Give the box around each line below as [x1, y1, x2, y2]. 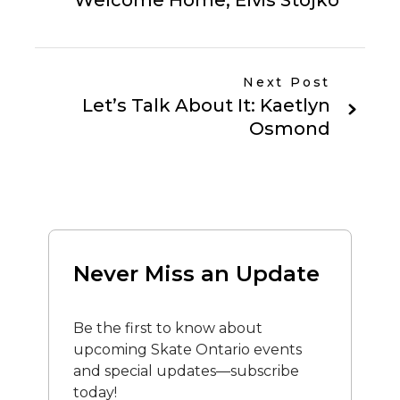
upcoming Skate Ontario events [73, 341, 303, 359]
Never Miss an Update [73, 261, 321, 287]
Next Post [242, 74, 331, 91]
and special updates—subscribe [73, 362, 300, 380]
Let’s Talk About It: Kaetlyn [82, 95, 331, 117]
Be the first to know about [73, 320, 263, 337]
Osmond [249, 118, 331, 140]
